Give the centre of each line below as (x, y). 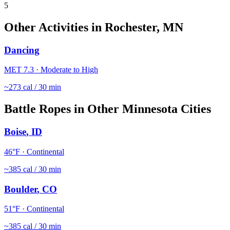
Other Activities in (54, 27)
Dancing (22, 50)
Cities (194, 109)
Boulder (21, 189)
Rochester (131, 27)
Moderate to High (69, 70)
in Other (97, 109)
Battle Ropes (37, 109)
